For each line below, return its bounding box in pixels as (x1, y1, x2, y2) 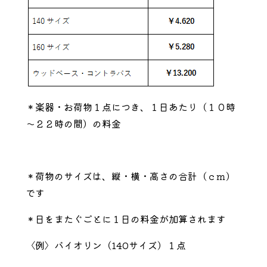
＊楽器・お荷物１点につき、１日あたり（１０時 (25, 100, 235, 114)
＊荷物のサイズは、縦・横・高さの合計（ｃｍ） (25, 169, 235, 183)
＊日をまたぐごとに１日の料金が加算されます (25, 212, 226, 226)
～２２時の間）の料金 (25, 116, 121, 131)
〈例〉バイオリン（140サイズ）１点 (25, 238, 186, 252)
